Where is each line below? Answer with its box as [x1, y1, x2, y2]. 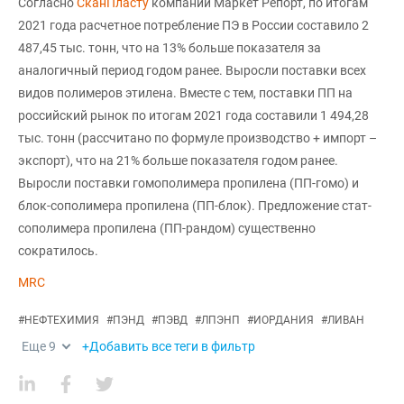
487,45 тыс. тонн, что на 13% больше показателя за [18, 41, 321, 55]
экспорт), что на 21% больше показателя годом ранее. [18, 153, 338, 168]
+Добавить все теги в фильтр [82, 339, 255, 353]
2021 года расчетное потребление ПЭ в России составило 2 [18, 18, 369, 32]
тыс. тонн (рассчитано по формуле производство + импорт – [18, 131, 377, 145]
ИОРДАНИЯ [253, 314, 314, 326]
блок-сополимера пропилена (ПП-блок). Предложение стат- [18, 198, 372, 213]
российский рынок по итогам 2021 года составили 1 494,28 [18, 108, 369, 123]
